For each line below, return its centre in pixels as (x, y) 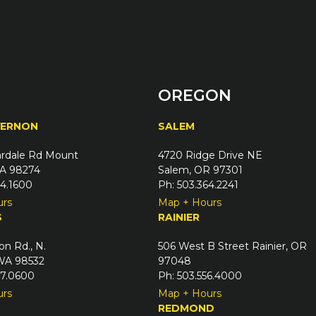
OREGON (195, 96)
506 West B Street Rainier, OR (232, 247)
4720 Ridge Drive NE (210, 156)
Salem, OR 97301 (200, 170)
